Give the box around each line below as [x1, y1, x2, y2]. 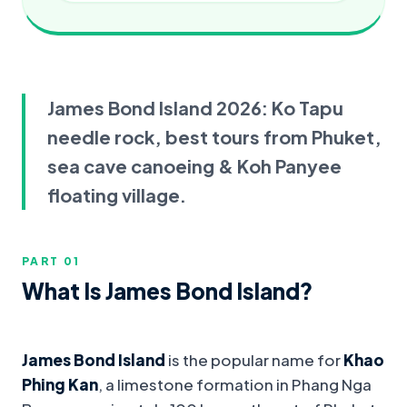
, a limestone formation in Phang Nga [98, 374, 372, 395]
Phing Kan [22, 374, 98, 395]
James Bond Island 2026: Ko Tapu [47, 96, 343, 120]
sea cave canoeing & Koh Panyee [47, 154, 342, 178]
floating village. [47, 184, 186, 207]
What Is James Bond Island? [22, 277, 313, 305]
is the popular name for [165, 350, 343, 371]
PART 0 [22, 254, 74, 269]
